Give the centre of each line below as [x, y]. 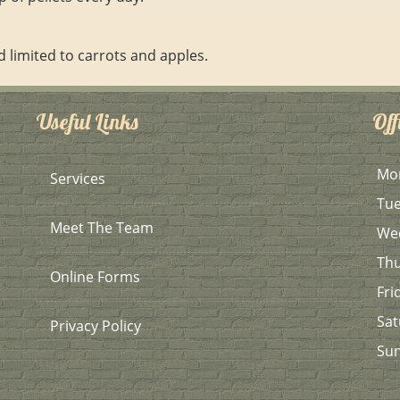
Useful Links [87, 121]
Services [77, 179]
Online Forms [95, 277]
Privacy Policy [95, 326]
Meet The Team [101, 228]
